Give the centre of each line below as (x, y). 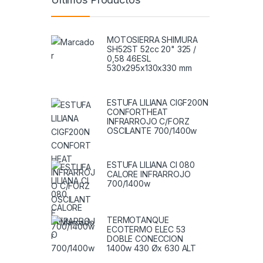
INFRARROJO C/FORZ (148, 121)
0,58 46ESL (129, 59)
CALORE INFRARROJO (149, 174)
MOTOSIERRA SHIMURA (152, 40)
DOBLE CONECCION (145, 238)
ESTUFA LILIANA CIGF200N (158, 102)
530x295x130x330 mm (149, 68)
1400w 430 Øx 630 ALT (152, 248)
